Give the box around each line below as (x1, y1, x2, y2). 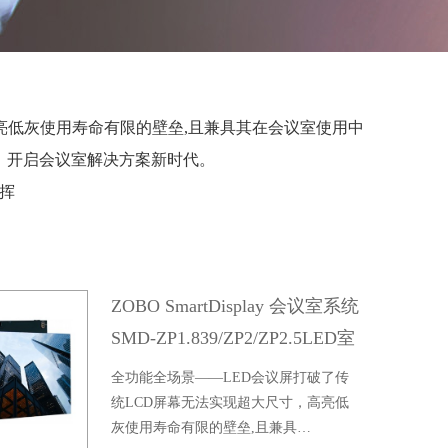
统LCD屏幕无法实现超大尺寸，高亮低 (111, 395, 350, 410)
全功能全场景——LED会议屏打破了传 (111, 370, 350, 385)
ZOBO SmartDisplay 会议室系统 (111, 296, 360, 316)
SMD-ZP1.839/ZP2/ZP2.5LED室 (111, 328, 356, 348)
